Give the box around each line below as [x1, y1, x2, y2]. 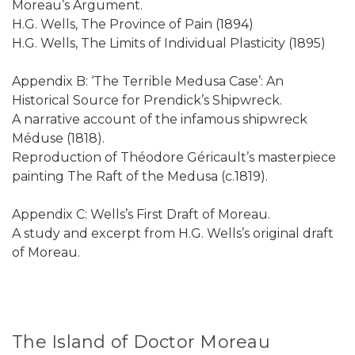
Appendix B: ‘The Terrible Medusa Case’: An [12, 74, 284, 90]
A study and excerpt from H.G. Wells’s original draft [12, 226, 334, 242]
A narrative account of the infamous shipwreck [12, 112, 307, 128]
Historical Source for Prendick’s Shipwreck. [12, 93, 282, 109]
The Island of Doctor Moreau [12, 331, 270, 353]
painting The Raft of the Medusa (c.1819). [12, 169, 268, 185]
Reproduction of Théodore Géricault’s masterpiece [12, 150, 336, 166]
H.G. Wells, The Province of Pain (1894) [12, 17, 254, 32]
